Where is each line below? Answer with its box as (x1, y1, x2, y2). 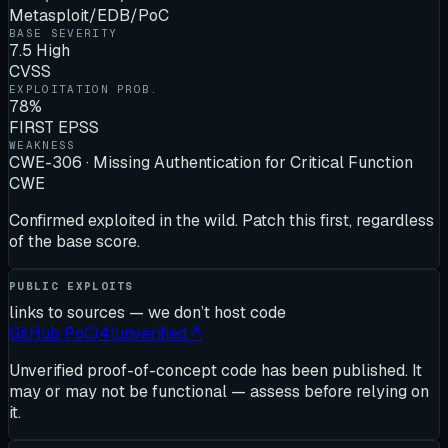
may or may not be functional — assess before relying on (9, 381, 429, 402)
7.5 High (9, 39, 70, 61)
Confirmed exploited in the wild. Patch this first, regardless (9, 209, 434, 231)
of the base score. (9, 230, 140, 252)
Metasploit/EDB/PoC (9, 4, 169, 26)
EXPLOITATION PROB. (9, 81, 159, 96)
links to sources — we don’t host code (9, 302, 286, 323)
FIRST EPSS (9, 116, 99, 138)
